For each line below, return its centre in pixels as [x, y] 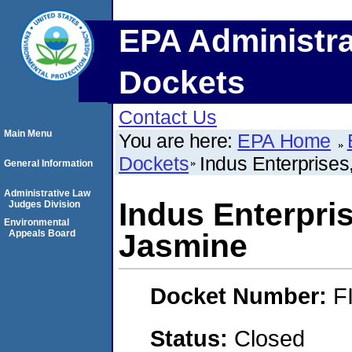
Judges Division [44, 204]
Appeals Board [42, 233]
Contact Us [168, 117]
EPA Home [284, 141]
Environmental [37, 222]
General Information [48, 163]
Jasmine [183, 246]
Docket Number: [242, 296]
